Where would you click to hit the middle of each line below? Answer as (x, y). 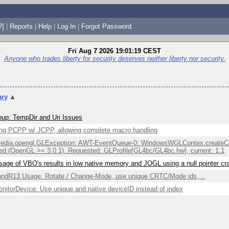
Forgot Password (106, 26)
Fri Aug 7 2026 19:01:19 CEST (114, 51)
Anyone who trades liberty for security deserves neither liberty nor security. (114, 59)
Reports (21, 26)
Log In (66, 26)
